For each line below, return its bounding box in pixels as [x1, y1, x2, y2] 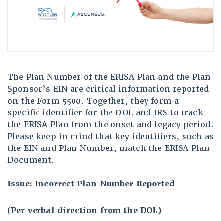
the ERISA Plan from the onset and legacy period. [7, 119, 214, 130]
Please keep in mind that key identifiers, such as [7, 131, 214, 142]
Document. [7, 155, 55, 166]
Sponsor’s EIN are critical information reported [7, 84, 209, 95]
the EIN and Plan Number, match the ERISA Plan [7, 143, 210, 154]
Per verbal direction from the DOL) [11, 205, 162, 216]
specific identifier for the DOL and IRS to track [7, 108, 203, 118]
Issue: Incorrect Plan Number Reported [7, 179, 175, 189]
